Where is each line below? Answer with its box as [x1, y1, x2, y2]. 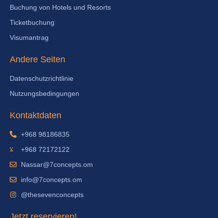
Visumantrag [10, 33, 49, 41]
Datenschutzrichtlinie [10, 74, 73, 82]
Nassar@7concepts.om [20, 160, 93, 168]
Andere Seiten [10, 54, 65, 64]
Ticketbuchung [10, 18, 54, 26]
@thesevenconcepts [20, 190, 84, 199]
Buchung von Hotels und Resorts [10, 3, 111, 11]
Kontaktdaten [10, 110, 61, 120]
